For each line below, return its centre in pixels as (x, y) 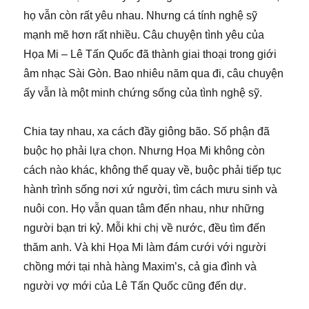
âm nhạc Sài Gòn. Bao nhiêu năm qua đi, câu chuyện (154, 73)
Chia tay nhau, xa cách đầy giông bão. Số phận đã (147, 131)
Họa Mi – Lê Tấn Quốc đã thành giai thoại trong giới (150, 54)
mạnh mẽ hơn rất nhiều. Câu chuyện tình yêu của (144, 34)
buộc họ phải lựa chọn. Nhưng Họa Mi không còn (144, 150)
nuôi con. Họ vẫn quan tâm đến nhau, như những (144, 208)
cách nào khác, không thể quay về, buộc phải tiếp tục (153, 170)
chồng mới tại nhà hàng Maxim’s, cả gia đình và (140, 266)
